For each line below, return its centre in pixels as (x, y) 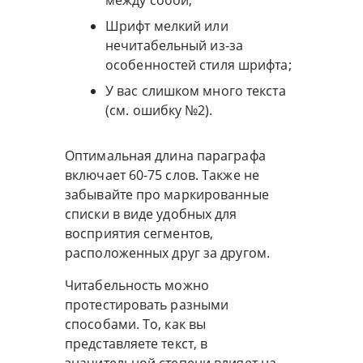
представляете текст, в (137, 343)
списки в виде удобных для (151, 214)
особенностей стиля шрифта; (199, 64)
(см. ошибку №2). (159, 110)
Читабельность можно (137, 285)
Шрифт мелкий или (167, 26)
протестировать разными (147, 304)
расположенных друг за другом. (167, 252)
